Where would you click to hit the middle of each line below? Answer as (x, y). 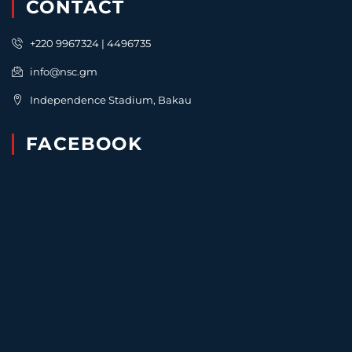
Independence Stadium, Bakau (110, 100)
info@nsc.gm (63, 72)
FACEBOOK (84, 144)
